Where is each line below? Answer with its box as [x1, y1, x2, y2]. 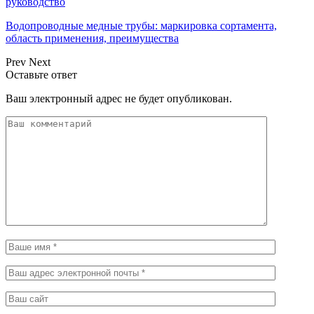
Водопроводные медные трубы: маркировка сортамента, [6, 19, 277, 32]
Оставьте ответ [6, 68, 77, 81]
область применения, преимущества [6, 32, 179, 44]
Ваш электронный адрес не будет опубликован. [6, 92, 232, 104]
